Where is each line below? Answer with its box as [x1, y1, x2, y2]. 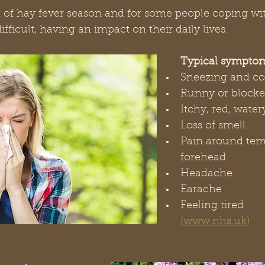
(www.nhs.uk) [180, 216, 250, 227]
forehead [180, 152, 226, 163]
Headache [180, 168, 232, 179]
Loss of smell [180, 120, 245, 131]
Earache [180, 184, 222, 195]
